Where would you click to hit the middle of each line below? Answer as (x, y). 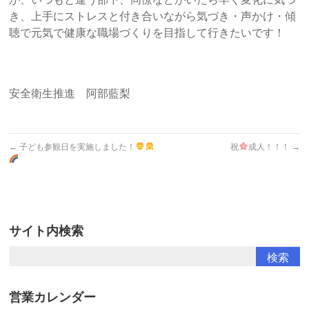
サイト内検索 (47, 231)
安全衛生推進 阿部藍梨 (70, 94)
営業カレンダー (53, 298)
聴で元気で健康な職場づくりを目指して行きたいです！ (147, 33)
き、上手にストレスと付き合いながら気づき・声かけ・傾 (153, 17)
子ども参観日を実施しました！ (77, 147)
